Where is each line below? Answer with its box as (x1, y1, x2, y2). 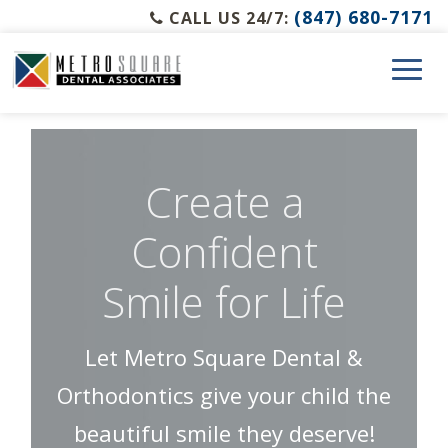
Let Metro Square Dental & (85, 341, 363, 372)
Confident (130, 222, 318, 280)
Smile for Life (102, 272, 346, 330)
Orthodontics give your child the (57, 379, 391, 410)
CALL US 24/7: (164, 6, 294, 29)
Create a (144, 172, 304, 230)
